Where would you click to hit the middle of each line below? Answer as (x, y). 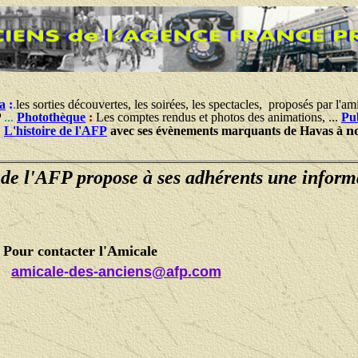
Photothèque (51, 117)
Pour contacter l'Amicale (80, 251)
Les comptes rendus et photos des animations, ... (219, 117)
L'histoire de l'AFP (56, 130)
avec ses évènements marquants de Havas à (228, 130)
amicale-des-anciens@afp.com (116, 271)
